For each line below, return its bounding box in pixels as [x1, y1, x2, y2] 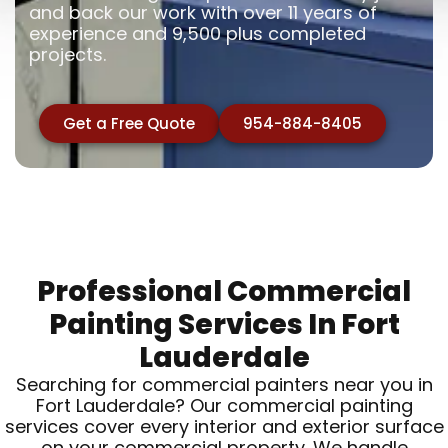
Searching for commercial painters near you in [15, 372, 433, 398]
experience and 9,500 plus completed [29, 21, 367, 47]
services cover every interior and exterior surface [4, 414, 444, 440]
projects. [29, 42, 107, 68]
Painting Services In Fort [48, 305, 400, 345]
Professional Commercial [37, 272, 411, 312]
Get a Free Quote [63, 113, 196, 135]
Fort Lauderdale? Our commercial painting [35, 393, 413, 419]
